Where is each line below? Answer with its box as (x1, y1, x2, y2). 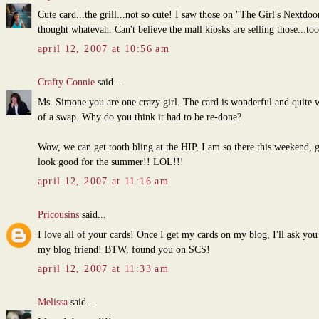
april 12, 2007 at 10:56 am (37, 43, 169, 55)
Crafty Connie (37, 77, 95, 88)
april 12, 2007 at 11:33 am (37, 263, 169, 275)
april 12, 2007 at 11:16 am (37, 176, 169, 187)
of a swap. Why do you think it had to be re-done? (37, 112, 241, 123)
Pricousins (37, 209, 79, 221)
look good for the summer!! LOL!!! (37, 157, 184, 168)
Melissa (37, 297, 68, 308)
